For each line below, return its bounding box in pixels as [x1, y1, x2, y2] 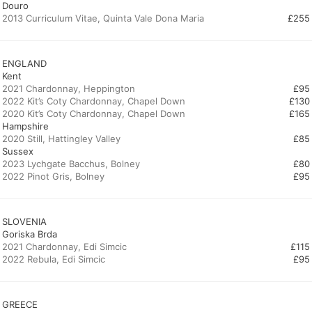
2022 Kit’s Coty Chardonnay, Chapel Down [2, 95, 185, 107]
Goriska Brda [2, 228, 57, 240]
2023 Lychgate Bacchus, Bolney [2, 158, 140, 169]
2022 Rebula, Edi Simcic [2, 253, 105, 265]
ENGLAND [2, 58, 47, 69]
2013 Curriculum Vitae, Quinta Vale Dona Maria [2, 13, 204, 24]
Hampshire [2, 120, 49, 132]
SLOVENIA [2, 216, 47, 227]
